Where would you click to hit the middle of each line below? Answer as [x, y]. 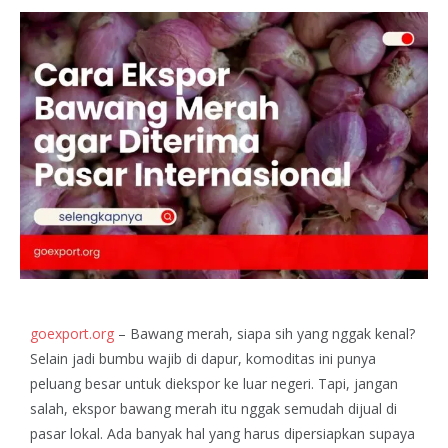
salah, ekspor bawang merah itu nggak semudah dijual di [213, 408]
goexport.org [72, 333]
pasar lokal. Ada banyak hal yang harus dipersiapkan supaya [222, 433]
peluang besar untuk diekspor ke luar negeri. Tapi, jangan [214, 383]
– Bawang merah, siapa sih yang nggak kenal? [264, 333]
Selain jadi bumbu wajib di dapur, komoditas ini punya [203, 358]
